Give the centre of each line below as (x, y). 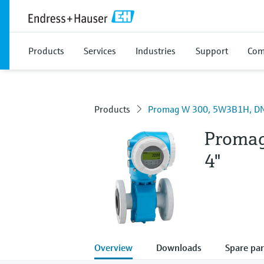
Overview (113, 247)
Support (212, 51)
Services (100, 51)
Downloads (179, 247)
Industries (156, 51)
